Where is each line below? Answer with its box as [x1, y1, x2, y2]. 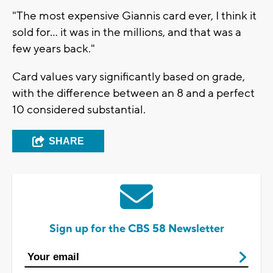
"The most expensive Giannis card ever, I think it [12, 8, 257, 23]
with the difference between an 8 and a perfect [12, 85, 255, 101]
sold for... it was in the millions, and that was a [12, 24, 241, 40]
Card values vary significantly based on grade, [12, 69, 245, 84]
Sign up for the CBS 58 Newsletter [49, 221, 224, 236]
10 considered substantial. [12, 102, 146, 117]
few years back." [12, 41, 95, 56]
